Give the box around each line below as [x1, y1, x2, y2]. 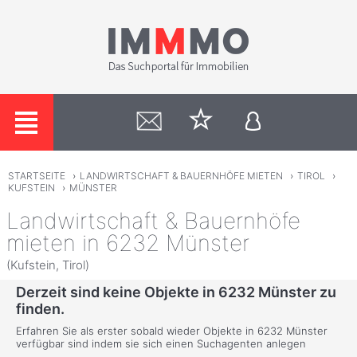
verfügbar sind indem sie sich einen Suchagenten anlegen [16, 337, 306, 351]
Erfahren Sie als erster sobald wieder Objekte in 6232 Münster [16, 324, 328, 338]
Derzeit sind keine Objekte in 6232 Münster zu [16, 284, 336, 301]
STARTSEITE [7, 170, 65, 182]
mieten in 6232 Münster [6, 229, 249, 257]
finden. [16, 300, 65, 318]
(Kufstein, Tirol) [6, 257, 89, 273]
